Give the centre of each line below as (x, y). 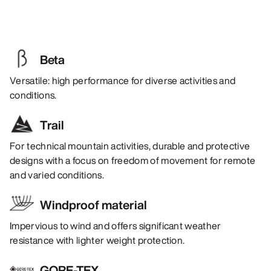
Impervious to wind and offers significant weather (116, 225)
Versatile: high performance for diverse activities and (123, 80)
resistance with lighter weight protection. (97, 240)
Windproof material (93, 204)
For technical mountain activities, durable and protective (130, 145)
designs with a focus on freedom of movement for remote (133, 160)
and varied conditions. (57, 175)
